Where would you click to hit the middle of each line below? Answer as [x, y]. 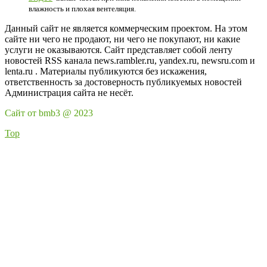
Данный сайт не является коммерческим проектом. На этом [126, 28]
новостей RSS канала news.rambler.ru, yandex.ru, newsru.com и [130, 60]
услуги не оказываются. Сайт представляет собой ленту [119, 50]
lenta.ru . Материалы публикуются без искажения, [106, 71]
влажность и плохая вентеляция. [82, 9]
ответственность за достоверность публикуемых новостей [123, 82]
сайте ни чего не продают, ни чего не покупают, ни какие [122, 39]
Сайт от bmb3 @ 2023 [49, 113]
